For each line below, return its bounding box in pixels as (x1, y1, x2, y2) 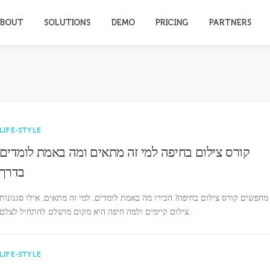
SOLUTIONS (44, 18, 91, 27)
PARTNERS (209, 18, 252, 27)
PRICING (155, 18, 189, 27)
